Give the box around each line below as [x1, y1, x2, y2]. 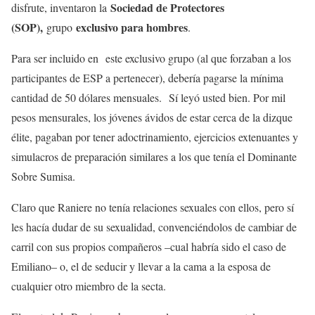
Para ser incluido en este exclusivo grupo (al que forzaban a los [11, 51, 291, 65]
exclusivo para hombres [76, 19, 188, 35]
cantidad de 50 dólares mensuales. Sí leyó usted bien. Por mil [11, 90, 285, 105]
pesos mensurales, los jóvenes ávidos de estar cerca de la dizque [11, 110, 292, 124]
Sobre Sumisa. [11, 169, 75, 184]
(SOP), [11, 19, 43, 35]
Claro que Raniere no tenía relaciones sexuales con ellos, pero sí [11, 200, 294, 214]
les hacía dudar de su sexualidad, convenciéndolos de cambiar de [11, 219, 297, 234]
